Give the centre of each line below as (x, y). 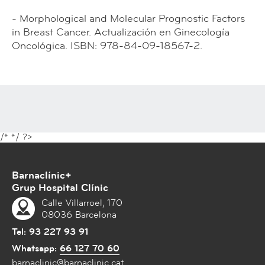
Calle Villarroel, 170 (82, 203)
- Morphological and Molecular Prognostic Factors (128, 19)
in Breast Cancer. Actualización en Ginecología (121, 33)
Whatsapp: (36, 249)
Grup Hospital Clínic (60, 188)
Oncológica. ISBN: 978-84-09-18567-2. (107, 46)
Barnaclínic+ (42, 176)
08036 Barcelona (79, 215)
